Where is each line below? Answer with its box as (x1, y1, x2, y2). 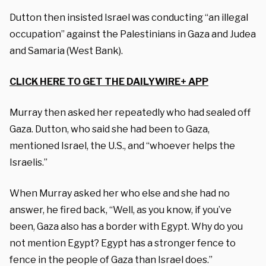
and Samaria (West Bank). (9, 45, 123, 56)
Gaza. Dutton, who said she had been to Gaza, (9, 123, 210, 135)
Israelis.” (9, 156, 47, 168)
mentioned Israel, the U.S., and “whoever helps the (9, 140, 235, 151)
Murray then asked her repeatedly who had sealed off (9, 106, 251, 118)
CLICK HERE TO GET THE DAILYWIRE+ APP (9, 75, 208, 87)
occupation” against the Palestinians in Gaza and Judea (9, 28, 256, 40)
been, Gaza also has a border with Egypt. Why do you (9, 220, 243, 232)
